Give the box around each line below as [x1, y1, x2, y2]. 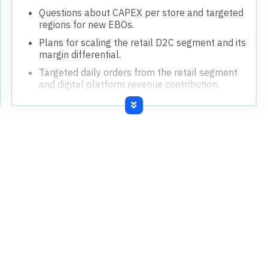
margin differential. [39, 48, 121, 60]
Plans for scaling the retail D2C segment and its [39, 36, 246, 48]
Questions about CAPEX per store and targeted [39, 6, 244, 19]
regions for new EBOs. [39, 18, 135, 31]
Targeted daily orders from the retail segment [39, 66, 238, 78]
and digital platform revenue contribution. [39, 78, 220, 90]
